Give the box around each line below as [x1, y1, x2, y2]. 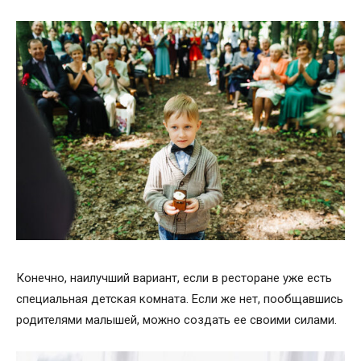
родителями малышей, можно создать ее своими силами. [16, 312, 337, 327]
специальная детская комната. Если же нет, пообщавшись [16, 291, 343, 306]
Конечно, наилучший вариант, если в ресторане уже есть [16, 270, 332, 285]
